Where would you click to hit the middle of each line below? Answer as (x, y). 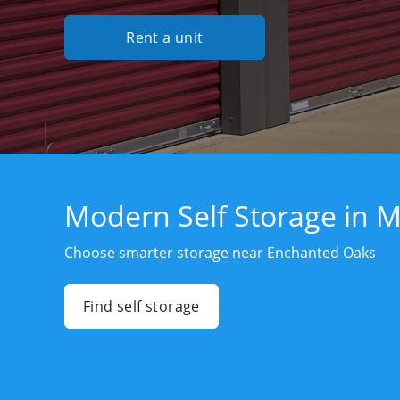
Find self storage (142, 306)
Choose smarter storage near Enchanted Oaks (220, 253)
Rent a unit (165, 37)
